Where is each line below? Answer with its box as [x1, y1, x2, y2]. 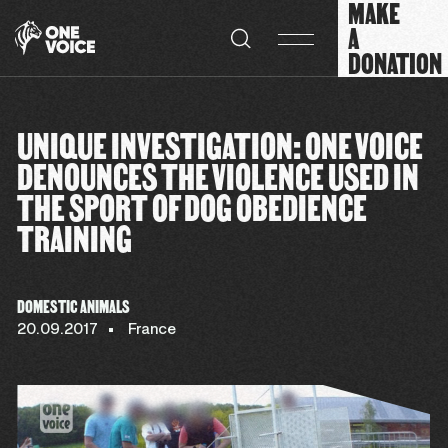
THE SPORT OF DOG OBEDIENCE [17, 181, 368, 233]
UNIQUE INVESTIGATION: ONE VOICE [17, 119, 424, 171]
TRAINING [17, 212, 133, 264]
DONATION [348, 42, 442, 84]
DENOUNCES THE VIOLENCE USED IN [17, 150, 420, 202]
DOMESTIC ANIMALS [17, 294, 131, 319]
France [128, 323, 177, 337]
